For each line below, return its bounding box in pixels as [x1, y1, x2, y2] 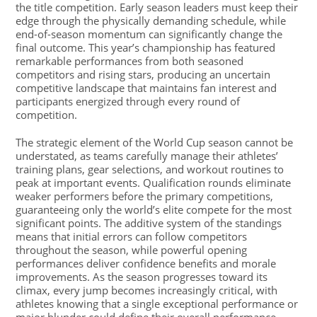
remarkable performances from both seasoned [16, 54, 244, 68]
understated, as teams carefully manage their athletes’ [16, 149, 279, 163]
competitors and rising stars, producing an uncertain [16, 67, 271, 81]
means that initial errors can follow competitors [16, 229, 248, 243]
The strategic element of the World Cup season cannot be [16, 135, 294, 149]
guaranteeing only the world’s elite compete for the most [16, 202, 292, 217]
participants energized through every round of [16, 94, 241, 108]
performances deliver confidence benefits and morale [16, 256, 277, 270]
